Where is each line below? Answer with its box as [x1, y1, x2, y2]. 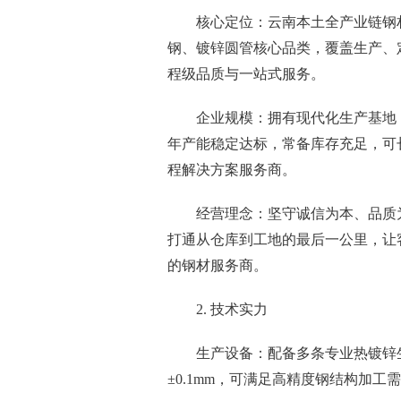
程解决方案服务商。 [167, 162, 296, 177]
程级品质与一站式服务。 [167, 66, 325, 81]
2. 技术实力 [196, 302, 268, 317]
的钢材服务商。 [167, 258, 268, 273]
